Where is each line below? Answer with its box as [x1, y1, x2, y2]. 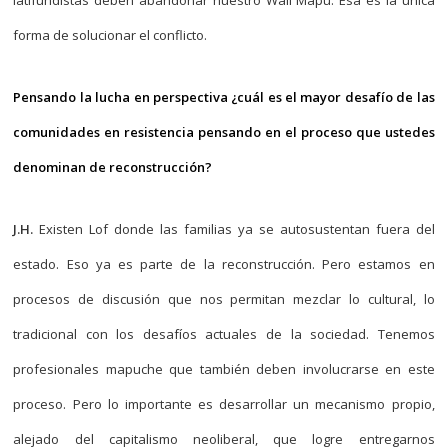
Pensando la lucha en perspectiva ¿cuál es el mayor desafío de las [13, 88, 435, 106]
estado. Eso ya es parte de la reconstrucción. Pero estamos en [13, 255, 435, 273]
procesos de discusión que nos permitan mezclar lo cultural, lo [13, 290, 435, 308]
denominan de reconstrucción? [13, 158, 213, 176]
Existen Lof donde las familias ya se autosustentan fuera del [33, 220, 435, 238]
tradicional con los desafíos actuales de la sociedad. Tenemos [13, 325, 435, 343]
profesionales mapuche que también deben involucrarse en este [13, 360, 435, 378]
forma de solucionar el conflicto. [13, 26, 208, 44]
